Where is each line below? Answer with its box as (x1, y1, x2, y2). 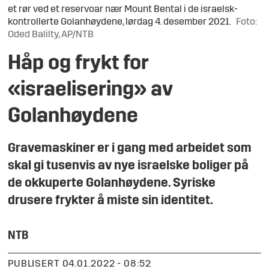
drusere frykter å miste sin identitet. (8, 195, 214, 208)
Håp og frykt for (8, 53, 150, 75)
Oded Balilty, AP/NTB (8, 29, 94, 40)
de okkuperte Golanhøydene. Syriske (8, 177, 216, 190)
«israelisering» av (8, 80, 174, 101)
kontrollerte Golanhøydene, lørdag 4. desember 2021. (8, 17, 232, 27)
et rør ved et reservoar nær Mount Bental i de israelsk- (8, 4, 238, 14)
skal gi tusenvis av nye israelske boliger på (8, 160, 249, 173)
